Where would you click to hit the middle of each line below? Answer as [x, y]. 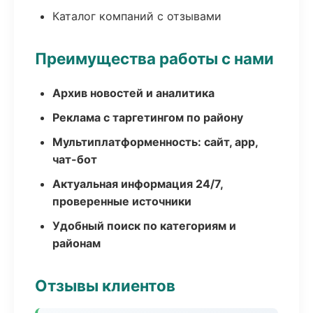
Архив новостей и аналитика [133, 93]
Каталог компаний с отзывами [137, 16]
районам [77, 243]
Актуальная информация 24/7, [138, 184]
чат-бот [75, 159]
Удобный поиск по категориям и [144, 226]
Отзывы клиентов [105, 285]
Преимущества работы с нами [154, 58]
